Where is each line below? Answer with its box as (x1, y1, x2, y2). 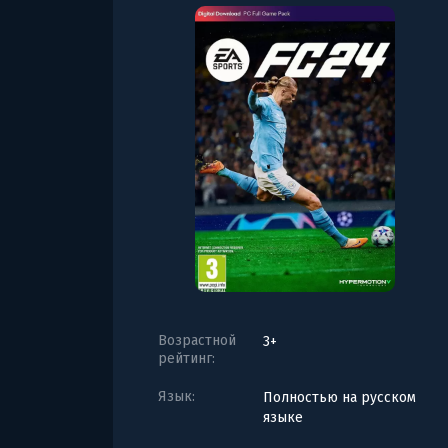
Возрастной (158, 331, 236, 349)
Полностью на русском (263, 388, 416, 406)
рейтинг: (158, 349, 215, 367)
